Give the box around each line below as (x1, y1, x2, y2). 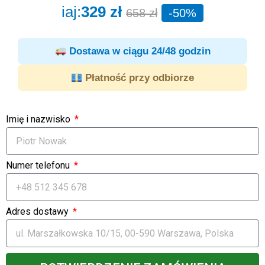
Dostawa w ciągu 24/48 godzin (66, 46, 211, 57)
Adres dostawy (6, 206, 71, 218)
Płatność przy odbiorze (82, 72, 195, 84)
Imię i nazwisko (6, 114, 73, 125)
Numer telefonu (6, 160, 72, 172)
